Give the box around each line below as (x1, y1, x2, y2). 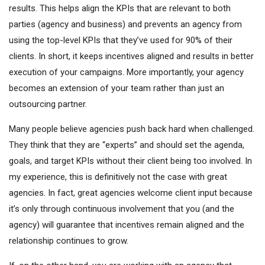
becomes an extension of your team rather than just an (9, 82, 224, 93)
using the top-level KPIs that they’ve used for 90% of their (9, 34, 232, 46)
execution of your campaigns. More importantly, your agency (9, 66, 244, 77)
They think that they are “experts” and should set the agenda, (9, 139, 244, 150)
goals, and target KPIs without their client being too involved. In (9, 155, 252, 166)
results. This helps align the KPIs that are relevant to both (9, 2, 231, 14)
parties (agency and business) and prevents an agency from (9, 18, 242, 30)
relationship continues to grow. (9, 235, 128, 246)
